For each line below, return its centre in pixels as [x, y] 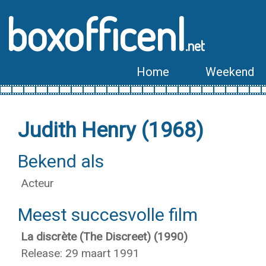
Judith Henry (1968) [111, 130]
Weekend [230, 72]
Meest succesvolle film [108, 215]
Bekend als [61, 161]
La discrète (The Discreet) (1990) [104, 237]
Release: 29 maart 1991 [80, 253]
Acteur [37, 183]
